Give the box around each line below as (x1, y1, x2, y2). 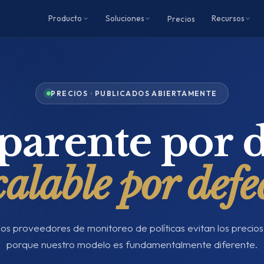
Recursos (211, 13, 245, 24)
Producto (48, 13, 82, 24)
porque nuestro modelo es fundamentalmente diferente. (6, 238, 258, 250)
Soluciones (105, 13, 145, 24)
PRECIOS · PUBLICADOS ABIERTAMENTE (51, 89, 217, 98)
